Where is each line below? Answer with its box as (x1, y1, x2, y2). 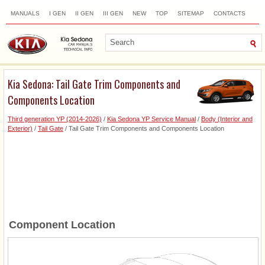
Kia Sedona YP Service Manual (107, 115, 196, 122)
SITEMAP (177, 10, 204, 17)
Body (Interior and (201, 115, 253, 122)
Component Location (9, 218, 115, 231)
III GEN (103, 10, 123, 17)
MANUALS (11, 10, 40, 17)
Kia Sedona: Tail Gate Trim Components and (8, 76, 180, 92)
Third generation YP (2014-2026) (8, 115, 102, 122)
